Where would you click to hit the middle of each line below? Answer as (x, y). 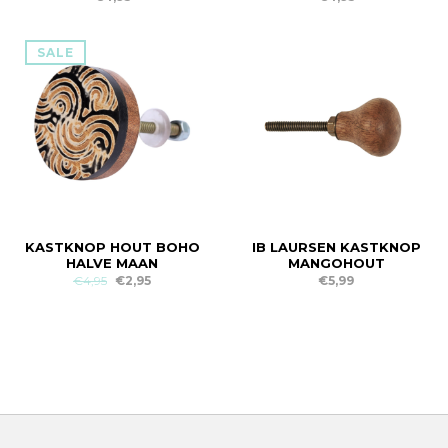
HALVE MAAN (112, 263)
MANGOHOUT (336, 263)
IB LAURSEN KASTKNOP (336, 247)
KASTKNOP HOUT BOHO (112, 247)
